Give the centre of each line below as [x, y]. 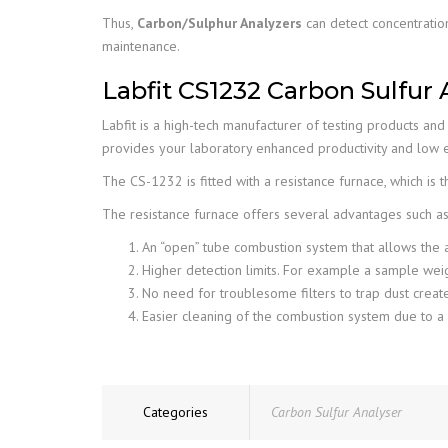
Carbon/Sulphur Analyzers [221, 23]
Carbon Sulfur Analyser [336, 412]
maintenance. [141, 46]
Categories [175, 412]
